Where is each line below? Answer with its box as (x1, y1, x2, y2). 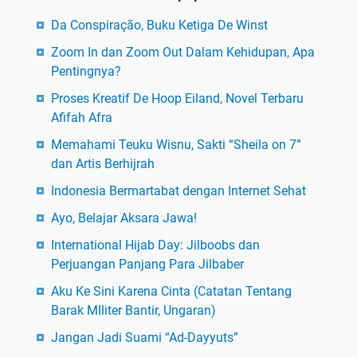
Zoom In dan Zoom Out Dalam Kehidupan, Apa (50, 44, 315, 60)
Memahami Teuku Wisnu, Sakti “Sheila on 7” (50, 136, 301, 152)
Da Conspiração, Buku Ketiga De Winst (50, 17, 268, 33)
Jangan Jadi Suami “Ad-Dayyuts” (50, 329, 238, 345)
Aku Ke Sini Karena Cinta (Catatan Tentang (50, 283, 292, 299)
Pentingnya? (50, 63, 121, 79)
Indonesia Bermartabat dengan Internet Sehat (50, 182, 306, 198)
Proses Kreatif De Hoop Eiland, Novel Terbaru (50, 90, 304, 106)
